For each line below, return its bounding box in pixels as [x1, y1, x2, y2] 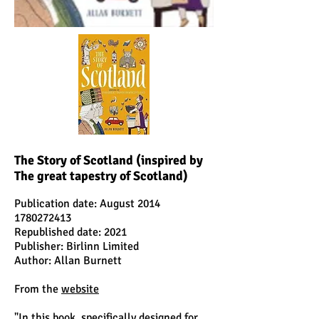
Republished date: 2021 [14, 225, 127, 239]
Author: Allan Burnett [14, 253, 122, 268]
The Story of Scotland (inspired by [14, 152, 203, 168]
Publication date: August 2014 [14, 197, 160, 211]
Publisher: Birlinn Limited [14, 239, 139, 253]
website [61, 282, 99, 296]
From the [14, 282, 61, 296]
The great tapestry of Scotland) [14, 168, 188, 184]
